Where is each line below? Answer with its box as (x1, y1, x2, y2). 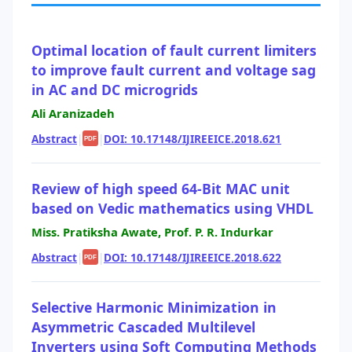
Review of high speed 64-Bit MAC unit (31, 178, 290, 198)
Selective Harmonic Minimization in (31, 297, 277, 317)
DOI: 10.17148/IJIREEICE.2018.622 (104, 249, 281, 265)
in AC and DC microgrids (31, 79, 198, 99)
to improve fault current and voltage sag (31, 60, 316, 79)
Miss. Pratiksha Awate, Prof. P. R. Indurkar (31, 224, 273, 240)
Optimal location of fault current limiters (31, 40, 317, 60)
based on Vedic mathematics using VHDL (31, 198, 313, 218)
